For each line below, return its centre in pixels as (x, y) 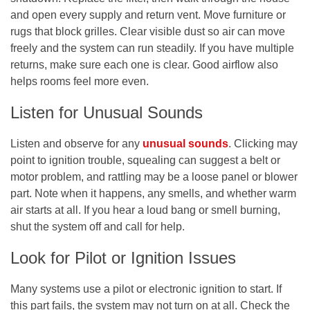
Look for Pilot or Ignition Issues (123, 257)
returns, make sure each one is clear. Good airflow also (144, 64)
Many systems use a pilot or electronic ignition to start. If (146, 289)
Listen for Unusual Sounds (107, 112)
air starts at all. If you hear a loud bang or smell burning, (145, 210)
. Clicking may (263, 143)
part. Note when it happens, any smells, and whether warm (153, 193)
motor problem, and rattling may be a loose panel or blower (154, 176)
